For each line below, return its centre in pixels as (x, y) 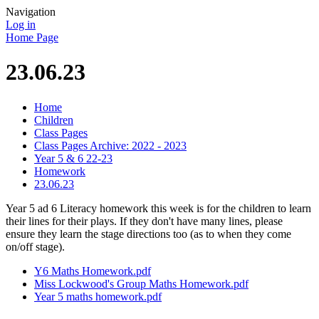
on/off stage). (37, 246)
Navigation (31, 12)
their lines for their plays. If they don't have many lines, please (144, 221)
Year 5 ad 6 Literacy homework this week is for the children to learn (158, 208)
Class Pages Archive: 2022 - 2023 (110, 145)
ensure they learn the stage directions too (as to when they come (148, 234)
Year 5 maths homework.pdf (98, 296)
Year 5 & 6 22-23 (73, 158)
